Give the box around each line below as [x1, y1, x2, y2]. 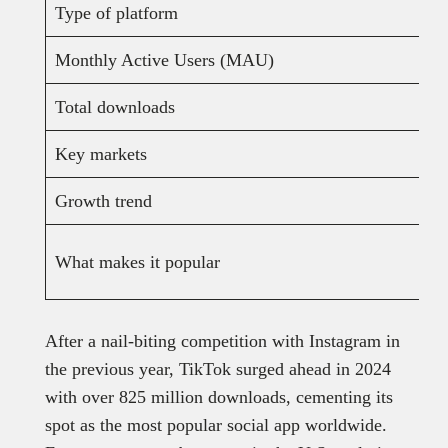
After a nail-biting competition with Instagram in [44, 330, 400, 351]
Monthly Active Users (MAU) [54, 49, 274, 70]
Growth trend [54, 190, 152, 211]
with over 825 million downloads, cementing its [44, 386, 393, 407]
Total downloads [54, 96, 175, 117]
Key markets [54, 143, 147, 164]
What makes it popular [54, 251, 220, 272]
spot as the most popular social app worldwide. [44, 414, 387, 435]
